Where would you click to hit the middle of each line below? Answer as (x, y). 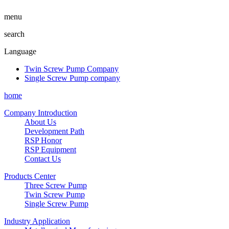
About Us (40, 122)
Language (20, 51)
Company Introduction (41, 113)
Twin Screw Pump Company (72, 69)
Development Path (54, 131)
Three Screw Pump (56, 185)
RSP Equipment (50, 150)
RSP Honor (43, 140)
